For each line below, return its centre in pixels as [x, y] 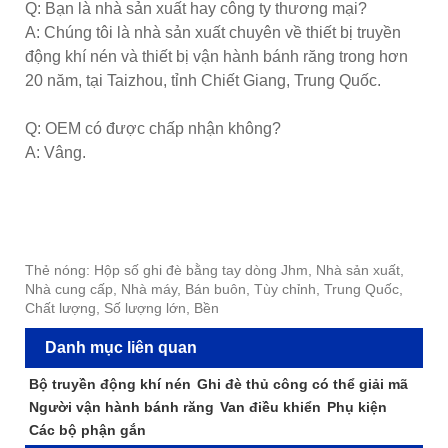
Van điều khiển [270, 407]
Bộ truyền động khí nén [109, 384]
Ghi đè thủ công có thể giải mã [302, 384]
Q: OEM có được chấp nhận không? [153, 129]
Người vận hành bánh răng [121, 407]
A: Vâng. [55, 153]
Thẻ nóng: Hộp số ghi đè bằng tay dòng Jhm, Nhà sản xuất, [214, 270]
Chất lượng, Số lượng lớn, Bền [122, 308]
